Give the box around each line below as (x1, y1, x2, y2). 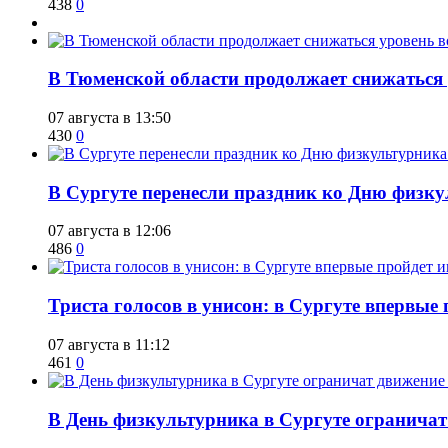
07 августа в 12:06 (48, 222, 171, 240)
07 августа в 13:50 (48, 109, 171, 127)
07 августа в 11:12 (48, 335, 170, 353)
